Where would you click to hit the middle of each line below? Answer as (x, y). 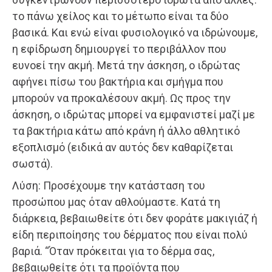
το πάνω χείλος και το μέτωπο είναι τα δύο (120, 16)
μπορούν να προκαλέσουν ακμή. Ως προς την (121, 98)
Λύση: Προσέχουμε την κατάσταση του (109, 186)
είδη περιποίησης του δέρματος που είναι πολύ (130, 235)
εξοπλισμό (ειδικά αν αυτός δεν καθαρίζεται (123, 148)
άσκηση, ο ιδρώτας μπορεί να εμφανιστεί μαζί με (134, 115)
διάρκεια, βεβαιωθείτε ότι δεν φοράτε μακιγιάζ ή (135, 219)
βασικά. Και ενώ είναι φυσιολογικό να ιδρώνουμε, (135, 33)
